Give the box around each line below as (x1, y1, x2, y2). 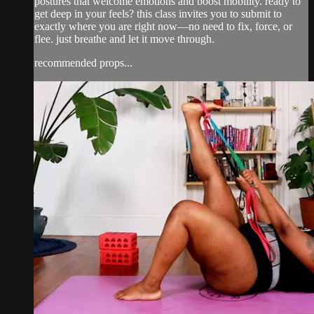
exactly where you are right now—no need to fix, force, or (34, 20, 292, 32)
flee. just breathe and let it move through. (34, 32, 214, 45)
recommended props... (34, 56, 132, 69)
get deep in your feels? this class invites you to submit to (34, 7, 282, 20)
